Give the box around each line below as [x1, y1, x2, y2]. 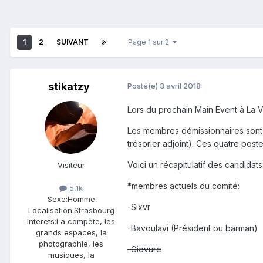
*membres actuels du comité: [127, 181, 240, 191]
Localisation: [28, 205, 74, 215]
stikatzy [48, 80, 90, 93]
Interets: [27, 217, 56, 227]
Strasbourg [73, 205, 114, 215]
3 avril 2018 [160, 81, 201, 91]
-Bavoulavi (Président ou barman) [127, 223, 258, 234]
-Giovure [127, 244, 161, 255]
